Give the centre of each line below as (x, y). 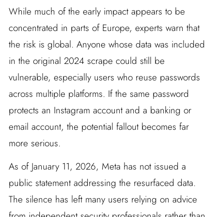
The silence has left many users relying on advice (103, 200)
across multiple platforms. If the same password (99, 94)
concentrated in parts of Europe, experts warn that (104, 28)
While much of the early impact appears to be (97, 12)
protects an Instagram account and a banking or (100, 110)
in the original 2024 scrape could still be (86, 61)
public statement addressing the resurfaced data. (102, 183)
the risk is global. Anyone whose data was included (107, 45)
